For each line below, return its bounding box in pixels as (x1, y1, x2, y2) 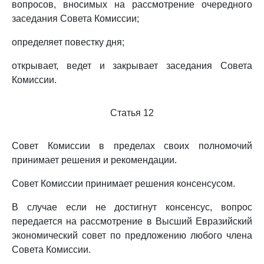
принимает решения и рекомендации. (12, 155, 177, 165)
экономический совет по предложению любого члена (12, 230, 252, 240)
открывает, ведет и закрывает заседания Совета (12, 61, 252, 71)
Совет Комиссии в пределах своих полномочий (12, 141, 252, 151)
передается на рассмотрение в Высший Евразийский (12, 216, 252, 226)
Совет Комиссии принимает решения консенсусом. (12, 179, 235, 189)
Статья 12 (110, 108, 154, 118)
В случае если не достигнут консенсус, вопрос (12, 202, 252, 212)
